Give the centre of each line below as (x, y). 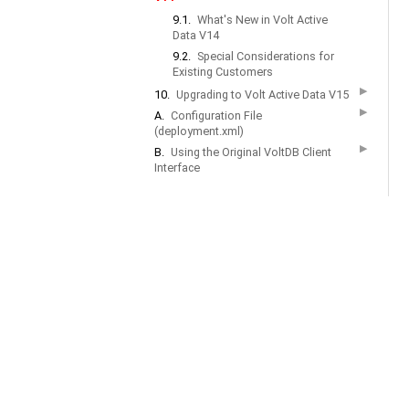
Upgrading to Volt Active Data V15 (262, 94)
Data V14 (196, 35)
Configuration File (216, 115)
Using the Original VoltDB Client (251, 152)
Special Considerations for (266, 56)
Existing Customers (223, 72)
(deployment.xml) (199, 131)
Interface (177, 168)
